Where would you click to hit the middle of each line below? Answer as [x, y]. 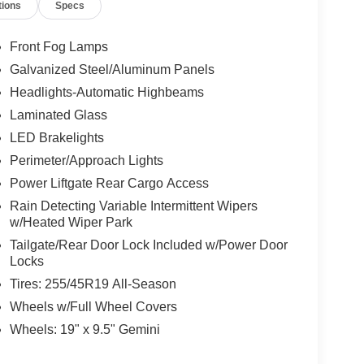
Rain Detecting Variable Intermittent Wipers [133, 206]
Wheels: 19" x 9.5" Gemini [84, 329]
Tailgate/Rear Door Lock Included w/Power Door [148, 245]
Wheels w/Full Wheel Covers [93, 306]
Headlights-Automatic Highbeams [106, 92]
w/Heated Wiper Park [71, 222]
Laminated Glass [58, 115]
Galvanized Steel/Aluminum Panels [112, 69]
